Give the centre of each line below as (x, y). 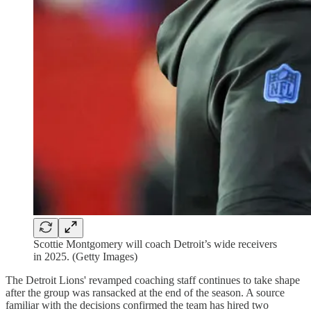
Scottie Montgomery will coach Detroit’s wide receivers (155, 244)
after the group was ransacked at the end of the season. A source (145, 292)
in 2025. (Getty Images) (85, 256)
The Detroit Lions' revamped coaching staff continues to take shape (153, 280)
